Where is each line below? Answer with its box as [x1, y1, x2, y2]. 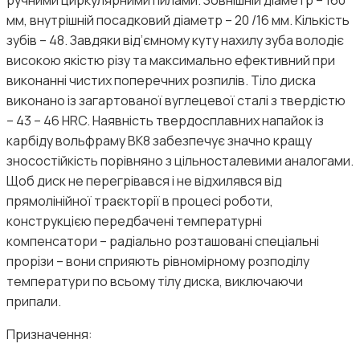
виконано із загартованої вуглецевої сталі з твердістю [6, 91, 346, 109]
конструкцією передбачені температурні [6, 211, 262, 230]
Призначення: [6, 325, 92, 343]
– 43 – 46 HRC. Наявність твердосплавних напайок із [6, 111, 324, 129]
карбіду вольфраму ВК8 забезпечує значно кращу [6, 131, 312, 149]
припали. [6, 292, 61, 310]
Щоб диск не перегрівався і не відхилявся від [6, 171, 282, 190]
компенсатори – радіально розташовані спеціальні [6, 231, 319, 250]
